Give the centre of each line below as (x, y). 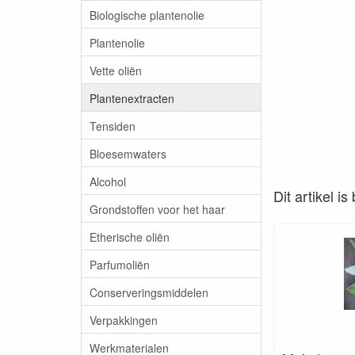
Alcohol (108, 181)
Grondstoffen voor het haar (157, 209)
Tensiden (113, 126)
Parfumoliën (120, 264)
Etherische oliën (130, 237)
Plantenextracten (132, 98)
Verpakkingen (124, 320)
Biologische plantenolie (147, 15)
